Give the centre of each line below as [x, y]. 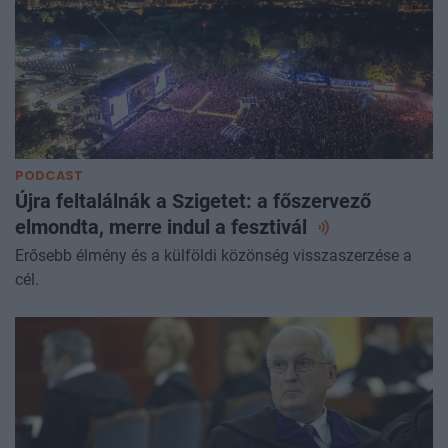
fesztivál [271, 226]
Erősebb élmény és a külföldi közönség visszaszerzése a [213, 255]
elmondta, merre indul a [123, 226]
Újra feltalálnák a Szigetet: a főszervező [193, 200]
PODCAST [49, 175]
